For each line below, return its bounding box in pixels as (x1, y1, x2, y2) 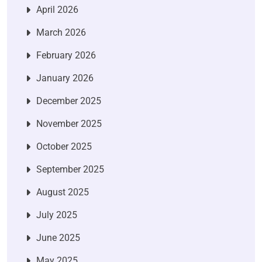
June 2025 (36, 232, 80, 243)
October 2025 (36, 140, 92, 152)
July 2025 (36, 209, 77, 220)
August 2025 (36, 186, 89, 198)
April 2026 (36, 4, 78, 15)
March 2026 (36, 26, 86, 38)
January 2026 (36, 72, 94, 84)
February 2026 (36, 49, 96, 61)
